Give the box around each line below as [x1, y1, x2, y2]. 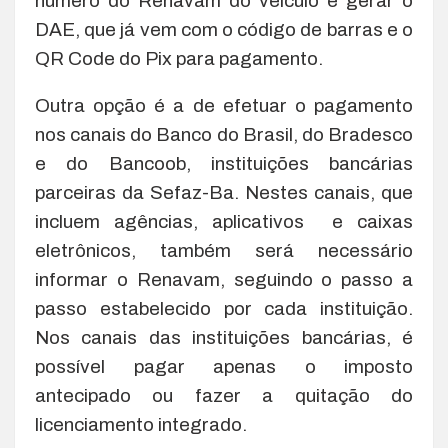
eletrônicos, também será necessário [35, 239, 413, 261]
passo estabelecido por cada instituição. [35, 297, 413, 319]
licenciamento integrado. [35, 413, 247, 435]
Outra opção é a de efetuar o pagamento [35, 94, 413, 116]
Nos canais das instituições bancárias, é [35, 326, 413, 348]
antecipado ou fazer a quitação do [35, 384, 413, 406]
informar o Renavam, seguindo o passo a [35, 268, 413, 290]
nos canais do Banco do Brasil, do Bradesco [35, 123, 413, 145]
